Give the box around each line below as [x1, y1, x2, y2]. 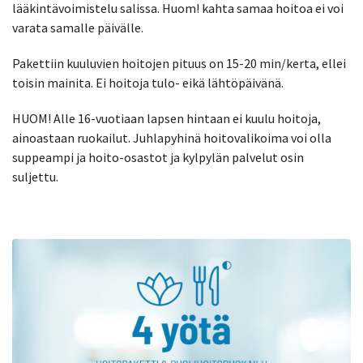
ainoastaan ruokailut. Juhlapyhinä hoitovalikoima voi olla [12, 129, 331, 146]
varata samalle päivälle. [12, 19, 143, 36]
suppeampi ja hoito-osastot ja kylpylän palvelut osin [12, 148, 304, 165]
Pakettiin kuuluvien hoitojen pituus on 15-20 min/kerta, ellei [12, 54, 346, 71]
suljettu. [12, 168, 58, 185]
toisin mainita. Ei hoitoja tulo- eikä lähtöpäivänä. [12, 74, 284, 91]
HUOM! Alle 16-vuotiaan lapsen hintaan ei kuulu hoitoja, [12, 109, 321, 126]
